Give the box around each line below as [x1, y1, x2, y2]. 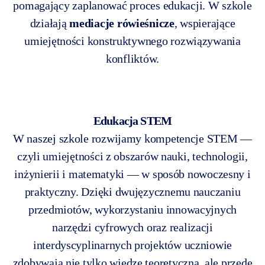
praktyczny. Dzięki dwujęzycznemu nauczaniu [24, 185, 241, 198]
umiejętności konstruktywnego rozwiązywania [24, 34, 241, 47]
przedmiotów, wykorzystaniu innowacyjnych [28, 202, 237, 216]
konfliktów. [105, 51, 160, 65]
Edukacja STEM [93, 114, 172, 127]
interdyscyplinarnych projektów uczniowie [33, 238, 232, 251]
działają [30, 16, 70, 30]
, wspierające [174, 16, 235, 30]
